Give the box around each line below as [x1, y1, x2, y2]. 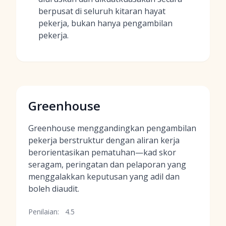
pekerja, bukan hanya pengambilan [38, 18, 173, 29]
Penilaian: [28, 207, 59, 216]
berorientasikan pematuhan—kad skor [28, 147, 176, 158]
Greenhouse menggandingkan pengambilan [28, 123, 196, 134]
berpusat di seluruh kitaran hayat [38, 6, 165, 17]
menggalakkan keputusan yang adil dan [28, 171, 180, 182]
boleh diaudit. [28, 183, 79, 194]
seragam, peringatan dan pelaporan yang [28, 159, 186, 170]
